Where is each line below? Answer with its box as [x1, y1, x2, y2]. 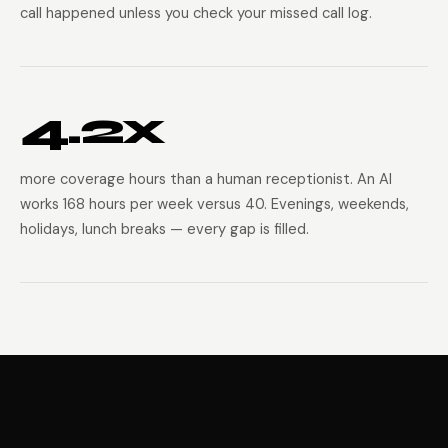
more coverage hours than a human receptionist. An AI [20, 169, 392, 189]
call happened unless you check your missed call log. [20, 3, 372, 23]
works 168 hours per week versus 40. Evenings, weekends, [20, 194, 409, 214]
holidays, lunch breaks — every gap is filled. [20, 219, 309, 239]
